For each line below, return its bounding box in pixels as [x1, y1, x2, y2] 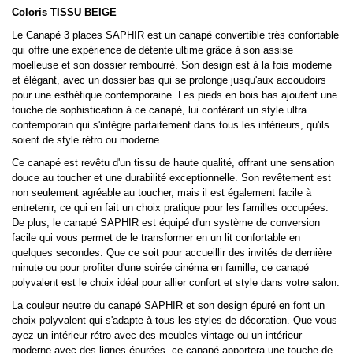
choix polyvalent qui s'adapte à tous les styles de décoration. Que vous [12, 314, 337, 327]
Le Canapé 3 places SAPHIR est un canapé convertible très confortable [12, 29, 339, 42]
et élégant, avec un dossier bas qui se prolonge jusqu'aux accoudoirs [12, 74, 326, 87]
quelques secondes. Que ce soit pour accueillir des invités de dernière [12, 247, 332, 259]
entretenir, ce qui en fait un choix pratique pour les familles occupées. [12, 202, 329, 214]
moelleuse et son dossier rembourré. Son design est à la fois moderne [12, 59, 332, 72]
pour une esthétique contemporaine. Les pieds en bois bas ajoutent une [12, 89, 337, 102]
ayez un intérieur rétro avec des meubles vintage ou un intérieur [12, 329, 302, 342]
